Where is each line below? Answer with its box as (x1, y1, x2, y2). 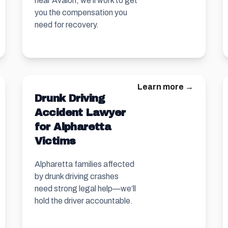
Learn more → (137, 82, 194, 91)
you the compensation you (34, 8, 127, 17)
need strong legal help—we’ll (34, 184, 136, 193)
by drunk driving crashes (34, 172, 119, 181)
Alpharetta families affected (34, 160, 134, 168)
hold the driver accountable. (34, 196, 133, 205)
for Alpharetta (34, 121, 111, 132)
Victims (34, 135, 76, 147)
